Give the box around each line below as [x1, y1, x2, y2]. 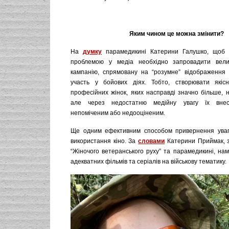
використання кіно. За [71, 138, 139, 145]
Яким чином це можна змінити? [129, 30, 224, 37]
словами [138, 138, 165, 145]
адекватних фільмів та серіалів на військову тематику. [71, 158, 226, 165]
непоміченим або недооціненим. [71, 109, 165, 117]
